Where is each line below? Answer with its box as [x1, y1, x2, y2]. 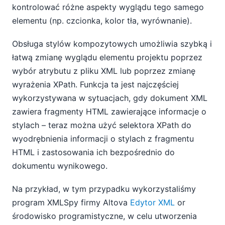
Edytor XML [130, 197, 175, 208]
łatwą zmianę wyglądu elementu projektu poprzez [12, 52, 202, 63]
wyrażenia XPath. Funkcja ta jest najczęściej [12, 79, 179, 90]
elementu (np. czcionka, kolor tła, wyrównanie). [12, 15, 192, 26]
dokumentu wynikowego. [12, 161, 107, 171]
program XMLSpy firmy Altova [12, 197, 130, 208]
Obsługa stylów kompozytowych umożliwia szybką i [12, 39, 212, 49]
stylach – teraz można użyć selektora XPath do [12, 120, 191, 131]
